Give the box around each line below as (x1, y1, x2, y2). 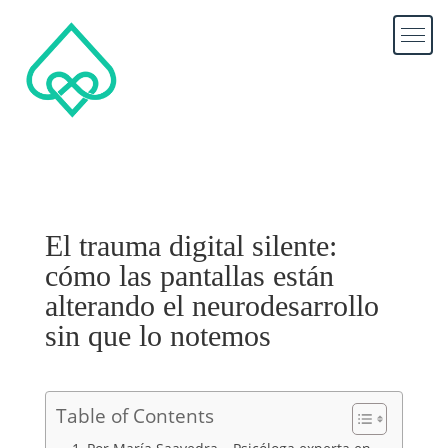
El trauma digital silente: (44, 229, 337, 263)
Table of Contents (55, 402, 214, 430)
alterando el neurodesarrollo (44, 289, 379, 323)
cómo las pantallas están (44, 259, 334, 293)
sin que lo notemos (44, 319, 271, 353)
